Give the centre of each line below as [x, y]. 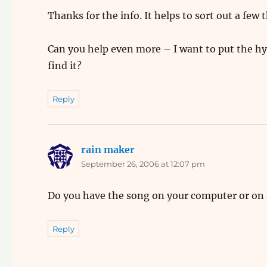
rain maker [108, 150]
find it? [65, 66]
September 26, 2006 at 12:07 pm [143, 164]
